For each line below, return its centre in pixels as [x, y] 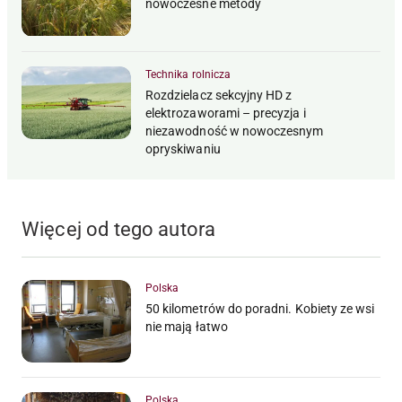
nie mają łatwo [187, 327]
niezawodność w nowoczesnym [235, 131]
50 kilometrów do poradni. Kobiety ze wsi [260, 309]
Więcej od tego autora [119, 230]
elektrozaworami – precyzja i [226, 114]
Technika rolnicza [188, 75]
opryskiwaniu [183, 149]
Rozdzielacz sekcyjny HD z [219, 96]
